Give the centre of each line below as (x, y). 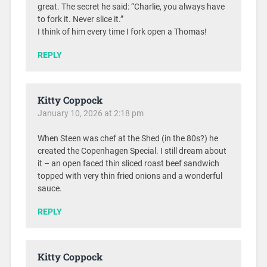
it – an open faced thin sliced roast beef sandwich (128, 163)
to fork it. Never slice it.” (80, 19)
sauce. (49, 188)
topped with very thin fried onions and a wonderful (130, 176)
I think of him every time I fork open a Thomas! (122, 32)
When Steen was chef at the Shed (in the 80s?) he (128, 138)
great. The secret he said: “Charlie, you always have (131, 7)
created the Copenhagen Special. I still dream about (132, 151)
